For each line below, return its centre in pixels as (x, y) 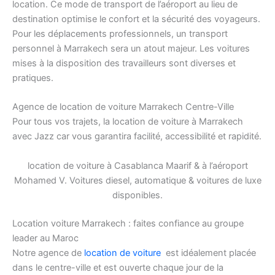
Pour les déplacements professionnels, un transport (120, 34)
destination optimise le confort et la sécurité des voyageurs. (136, 19)
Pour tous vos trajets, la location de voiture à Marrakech (128, 122)
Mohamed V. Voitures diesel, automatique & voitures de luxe (137, 180)
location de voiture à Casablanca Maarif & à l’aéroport (137, 165)
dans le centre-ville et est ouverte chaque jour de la (118, 267)
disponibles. (137, 195)
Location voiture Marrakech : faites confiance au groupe (128, 223)
